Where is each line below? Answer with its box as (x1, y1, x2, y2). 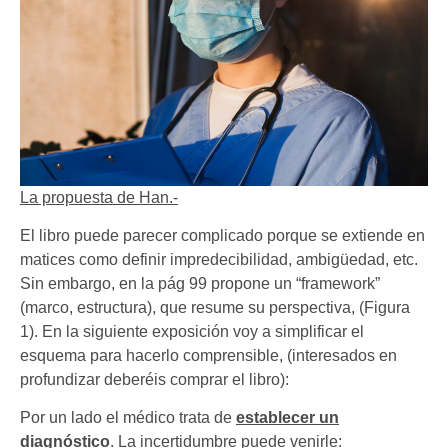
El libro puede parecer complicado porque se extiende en (20, 227, 425, 245)
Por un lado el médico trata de (20, 409, 236, 427)
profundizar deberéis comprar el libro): (20, 371, 289, 389)
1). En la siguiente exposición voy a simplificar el (20, 323, 364, 341)
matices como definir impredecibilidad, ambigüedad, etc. (20, 251, 418, 269)
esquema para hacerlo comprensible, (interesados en (20, 347, 397, 365)
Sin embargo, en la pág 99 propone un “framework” (20, 275, 380, 293)
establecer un (236, 409, 339, 427)
